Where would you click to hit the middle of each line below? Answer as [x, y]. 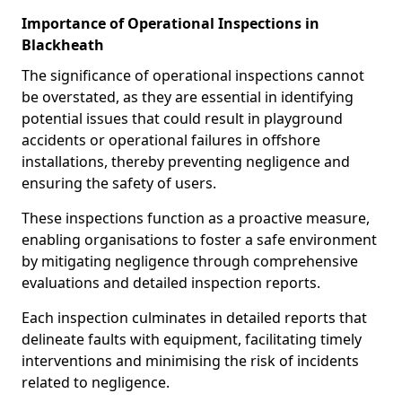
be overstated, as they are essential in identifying [188, 97]
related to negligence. [96, 382]
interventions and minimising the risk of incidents [190, 361]
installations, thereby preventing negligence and [186, 162]
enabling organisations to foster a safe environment [199, 240]
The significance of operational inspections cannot [193, 75]
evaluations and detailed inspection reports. [173, 283]
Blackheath [63, 45]
